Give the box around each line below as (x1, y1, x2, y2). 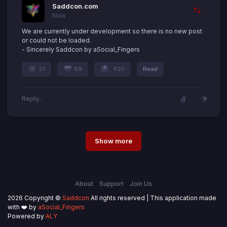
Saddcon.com (52, 2, 98, 10)
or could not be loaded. (22, 36, 91, 44)
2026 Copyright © (8, 194, 62, 202)
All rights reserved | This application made (89, 194, 216, 202)
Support (99, 180, 124, 188)
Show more (95, 136, 132, 145)
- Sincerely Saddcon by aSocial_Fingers (22, 45, 140, 53)
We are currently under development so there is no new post (22, 27, 202, 35)
